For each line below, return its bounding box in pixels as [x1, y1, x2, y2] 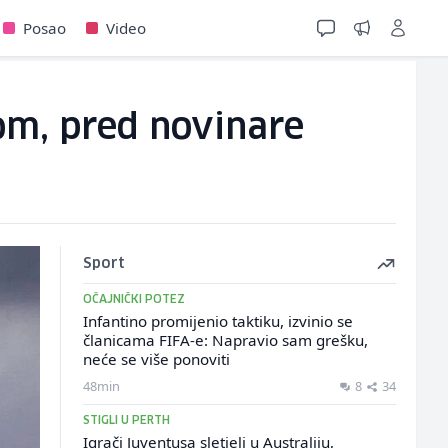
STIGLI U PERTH [82, 415, 170, 426]
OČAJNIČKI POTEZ [82, 294, 185, 305]
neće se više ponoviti [82, 349, 230, 369]
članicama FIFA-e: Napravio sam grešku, [82, 330, 368, 350]
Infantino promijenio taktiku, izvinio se [82, 311, 353, 331]
